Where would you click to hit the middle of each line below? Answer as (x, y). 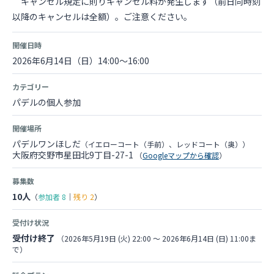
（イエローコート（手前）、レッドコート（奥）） (165, 144)
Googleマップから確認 (181, 155)
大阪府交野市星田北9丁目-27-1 (74, 155)
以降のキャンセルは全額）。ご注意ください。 (102, 17)
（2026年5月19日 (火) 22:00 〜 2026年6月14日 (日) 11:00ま (157, 238)
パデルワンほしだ (46, 144)
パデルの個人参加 (46, 102)
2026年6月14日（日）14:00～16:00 (81, 61)
